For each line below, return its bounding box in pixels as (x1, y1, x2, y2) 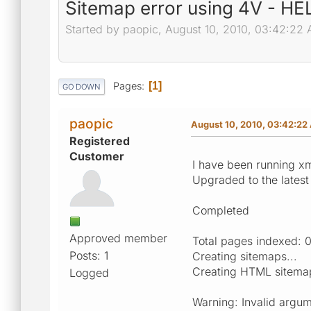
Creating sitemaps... (192, 249, 297, 263)
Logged (69, 265, 109, 280)
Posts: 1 (69, 248, 108, 262)
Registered (69, 133, 130, 148)
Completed (192, 203, 249, 217)
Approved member (69, 230, 167, 245)
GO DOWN (62, 81, 101, 92)
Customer (69, 149, 124, 163)
